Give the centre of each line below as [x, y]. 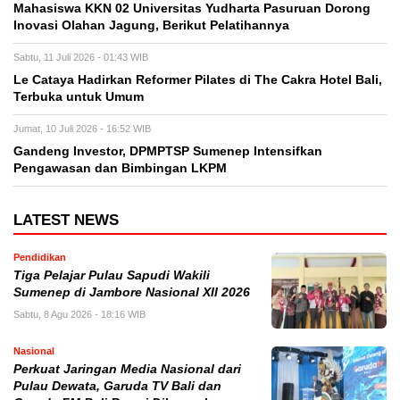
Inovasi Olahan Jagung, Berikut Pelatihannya [151, 26]
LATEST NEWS [66, 221]
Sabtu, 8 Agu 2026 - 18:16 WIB [79, 315]
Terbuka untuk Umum [79, 97]
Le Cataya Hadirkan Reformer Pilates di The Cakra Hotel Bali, [198, 80]
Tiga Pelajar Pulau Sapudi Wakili [112, 276]
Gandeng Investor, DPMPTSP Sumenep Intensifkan [168, 152]
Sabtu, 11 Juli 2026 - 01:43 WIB [81, 58]
